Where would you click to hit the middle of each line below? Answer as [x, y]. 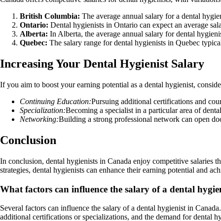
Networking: [39, 119]
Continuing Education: [55, 102]
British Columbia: [50, 16]
